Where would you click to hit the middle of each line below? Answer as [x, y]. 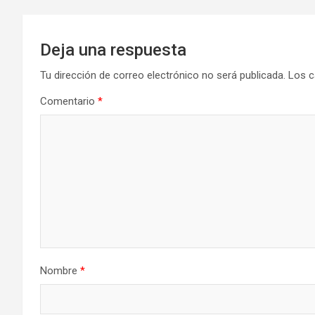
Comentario [69, 102]
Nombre [60, 271]
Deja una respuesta [113, 50]
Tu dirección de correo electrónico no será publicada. [163, 76]
